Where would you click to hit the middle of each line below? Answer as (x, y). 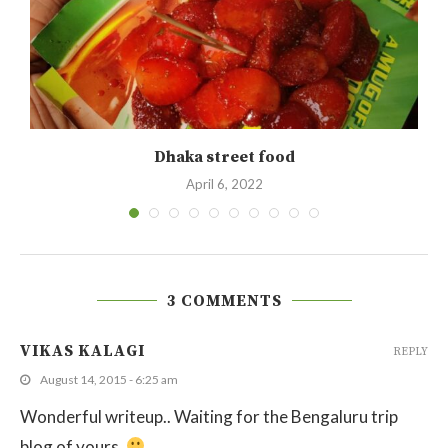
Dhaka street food (224, 156)
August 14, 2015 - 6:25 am (109, 379)
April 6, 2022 (224, 183)
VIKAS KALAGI (82, 350)
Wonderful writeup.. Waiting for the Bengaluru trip (209, 416)
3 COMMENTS (224, 300)
